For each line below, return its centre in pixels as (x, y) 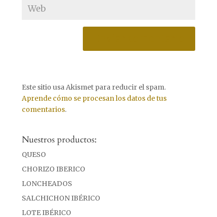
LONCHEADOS (47, 183)
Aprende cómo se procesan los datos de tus (94, 98)
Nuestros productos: (59, 139)
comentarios (43, 109)
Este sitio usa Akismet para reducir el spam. (93, 87)
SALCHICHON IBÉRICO (61, 198)
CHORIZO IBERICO (53, 169)
